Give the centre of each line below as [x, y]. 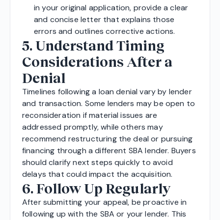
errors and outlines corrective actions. [105, 31]
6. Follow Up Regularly [96, 188]
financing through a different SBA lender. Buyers [109, 150]
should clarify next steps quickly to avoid [97, 162]
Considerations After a [97, 61]
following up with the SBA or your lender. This [104, 214]
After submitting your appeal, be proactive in [105, 202]
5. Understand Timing [93, 45]
